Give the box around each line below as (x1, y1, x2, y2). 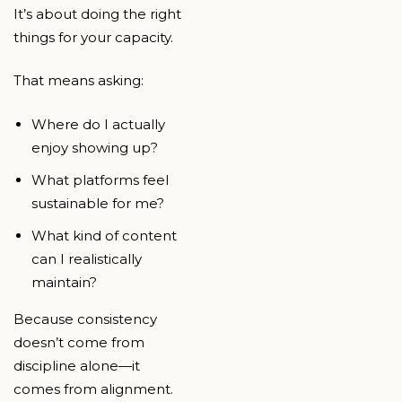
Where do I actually (31, 115, 165, 133)
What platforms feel (31, 170, 169, 188)
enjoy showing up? (31, 138, 158, 156)
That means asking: (13, 72, 144, 90)
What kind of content (31, 226, 177, 244)
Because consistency (13, 310, 157, 328)
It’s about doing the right (13, 4, 181, 22)
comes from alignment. (13, 380, 173, 398)
